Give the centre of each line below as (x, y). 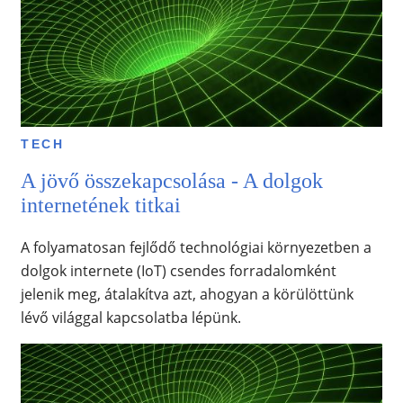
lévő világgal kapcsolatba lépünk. (130, 317)
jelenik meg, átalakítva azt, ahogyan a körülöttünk (187, 294)
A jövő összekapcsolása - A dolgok (171, 180)
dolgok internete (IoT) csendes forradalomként (178, 270)
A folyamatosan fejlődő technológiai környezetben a (196, 247)
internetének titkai (100, 205)
